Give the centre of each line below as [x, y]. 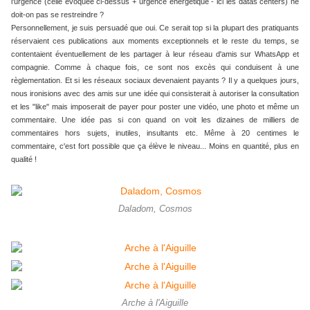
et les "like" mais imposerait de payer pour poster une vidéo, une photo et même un [155, 107]
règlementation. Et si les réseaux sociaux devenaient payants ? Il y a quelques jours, [155, 81]
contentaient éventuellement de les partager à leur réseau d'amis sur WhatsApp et [155, 54]
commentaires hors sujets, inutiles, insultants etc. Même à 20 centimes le [155, 133]
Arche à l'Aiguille [155, 303]
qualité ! [24, 159]
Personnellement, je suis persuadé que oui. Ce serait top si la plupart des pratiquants [155, 28]
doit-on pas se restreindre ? [57, 15]
